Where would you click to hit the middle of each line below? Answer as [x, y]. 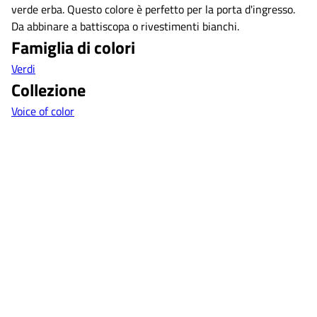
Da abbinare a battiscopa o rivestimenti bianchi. [125, 26]
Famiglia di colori [73, 47]
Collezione [48, 90]
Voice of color [43, 111]
